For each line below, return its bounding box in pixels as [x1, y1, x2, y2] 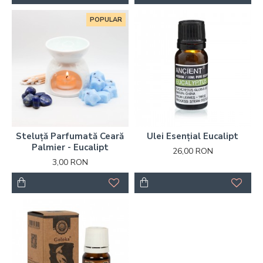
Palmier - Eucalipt [31, 141, 109, 153]
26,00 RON [172, 145, 213, 157]
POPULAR [89, 15, 122, 24]
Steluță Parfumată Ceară [16, 130, 124, 142]
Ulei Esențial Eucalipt [147, 130, 239, 142]
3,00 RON [52, 156, 88, 168]
